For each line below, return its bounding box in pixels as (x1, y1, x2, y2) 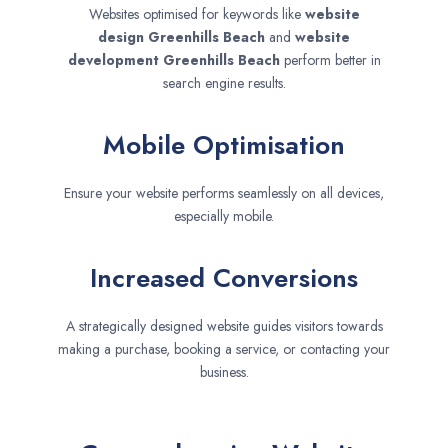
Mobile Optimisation (103, 126, 345, 165)
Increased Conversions (90, 259, 358, 298)
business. (199, 362, 249, 383)
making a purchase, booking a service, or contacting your (58, 339, 390, 360)
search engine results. (162, 73, 286, 94)
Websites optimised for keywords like (88, 4, 305, 25)
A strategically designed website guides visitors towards (65, 316, 383, 337)
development (67, 50, 163, 71)
